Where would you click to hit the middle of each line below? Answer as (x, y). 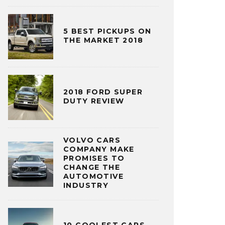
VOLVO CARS (92, 140)
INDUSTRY (86, 186)
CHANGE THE (92, 167)
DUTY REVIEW (94, 101)
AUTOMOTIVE (94, 177)
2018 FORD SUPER (103, 92)
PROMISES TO (94, 158)
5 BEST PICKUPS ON (107, 31)
